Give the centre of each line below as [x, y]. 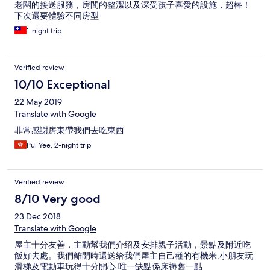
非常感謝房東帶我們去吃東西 [69, 130]
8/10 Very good [58, 199]
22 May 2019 [38, 102]
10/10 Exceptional [62, 85]
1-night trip [44, 31]
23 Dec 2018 [38, 217]
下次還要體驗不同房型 [57, 16]
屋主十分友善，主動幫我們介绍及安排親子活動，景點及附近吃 [133, 245]
